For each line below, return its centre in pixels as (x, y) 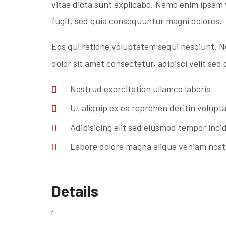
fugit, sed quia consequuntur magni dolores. (137, 21)
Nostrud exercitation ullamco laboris (140, 89)
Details (75, 191)
